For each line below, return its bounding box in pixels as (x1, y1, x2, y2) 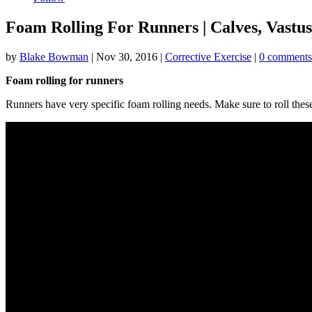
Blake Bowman (19, 50, 88, 63)
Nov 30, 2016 (96, 50, 157, 63)
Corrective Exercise (165, 50, 251, 63)
